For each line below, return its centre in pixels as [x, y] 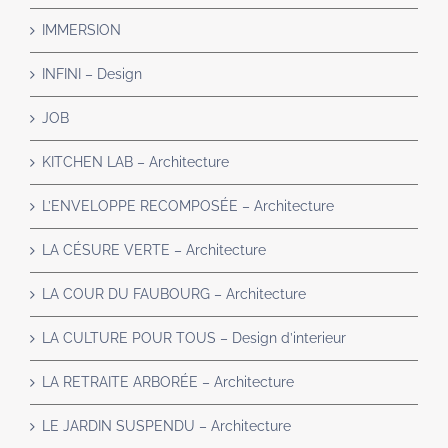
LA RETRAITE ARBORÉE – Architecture [168, 382]
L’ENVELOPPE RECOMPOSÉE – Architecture [188, 206]
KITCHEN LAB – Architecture [135, 162]
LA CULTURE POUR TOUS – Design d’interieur [194, 338]
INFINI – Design [92, 74]
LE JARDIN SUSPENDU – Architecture [166, 426]
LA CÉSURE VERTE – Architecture [154, 250]
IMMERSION [81, 30]
